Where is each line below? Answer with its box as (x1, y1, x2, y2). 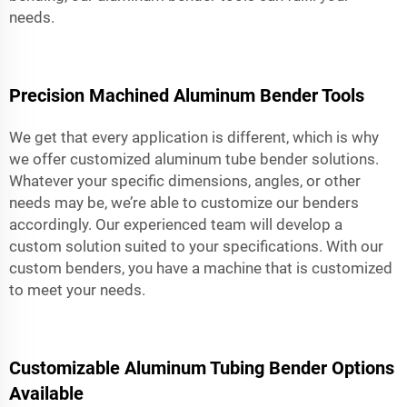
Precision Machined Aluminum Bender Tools (9, 84, 364, 106)
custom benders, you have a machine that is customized (9, 258, 392, 277)
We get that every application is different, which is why (9, 127, 379, 146)
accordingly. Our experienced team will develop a (9, 214, 342, 233)
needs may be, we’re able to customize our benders (9, 193, 359, 212)
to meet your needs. (9, 280, 145, 299)
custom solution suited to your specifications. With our (9, 236, 383, 255)
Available (9, 382, 84, 404)
